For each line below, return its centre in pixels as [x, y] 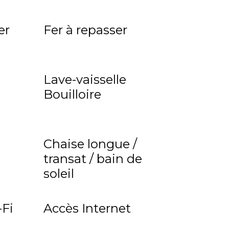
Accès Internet [87, 209]
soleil [59, 174]
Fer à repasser [86, 30]
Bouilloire [73, 95]
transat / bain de [93, 159]
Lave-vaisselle [85, 80]
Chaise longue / [90, 144]
